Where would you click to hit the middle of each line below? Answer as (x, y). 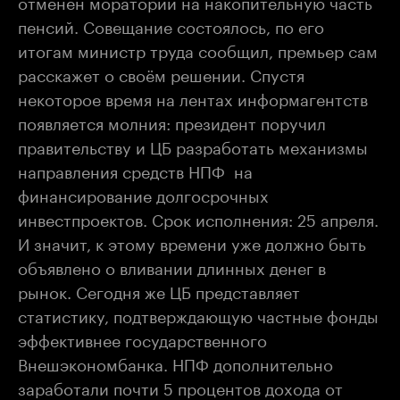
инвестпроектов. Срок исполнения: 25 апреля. (198, 217)
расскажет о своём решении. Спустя (161, 73)
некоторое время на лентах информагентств (193, 97)
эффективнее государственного (145, 338)
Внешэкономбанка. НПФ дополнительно (175, 362)
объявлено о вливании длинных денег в (172, 266)
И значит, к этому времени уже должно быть (192, 242)
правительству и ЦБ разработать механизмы (193, 145)
